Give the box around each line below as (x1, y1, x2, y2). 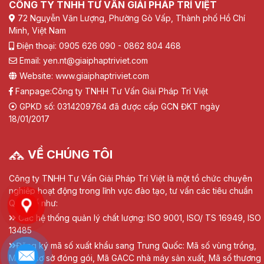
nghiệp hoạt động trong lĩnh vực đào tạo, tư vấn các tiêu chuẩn (9, 185, 253, 196)
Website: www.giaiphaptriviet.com (17, 71, 149, 81)
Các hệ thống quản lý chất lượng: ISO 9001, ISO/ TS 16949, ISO (18, 213, 261, 223)
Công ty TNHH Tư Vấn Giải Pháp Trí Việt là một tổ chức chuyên (9, 173, 252, 183)
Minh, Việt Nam (9, 25, 66, 35)
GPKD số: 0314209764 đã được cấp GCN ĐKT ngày (17, 101, 220, 111)
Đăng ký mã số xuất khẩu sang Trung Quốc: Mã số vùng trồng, (16, 240, 256, 251)
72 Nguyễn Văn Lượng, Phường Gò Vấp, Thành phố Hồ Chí (15, 12, 245, 23)
